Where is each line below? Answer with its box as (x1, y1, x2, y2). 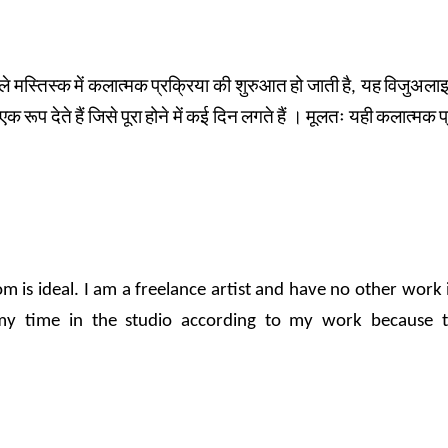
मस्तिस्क (13, 78, 71, 97)
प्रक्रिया (151, 78, 210, 97)
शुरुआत (234, 78, 287, 97)
